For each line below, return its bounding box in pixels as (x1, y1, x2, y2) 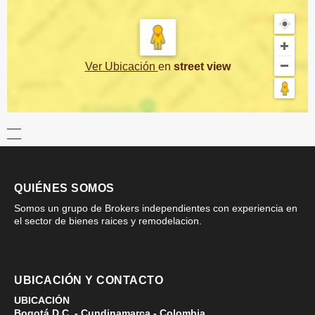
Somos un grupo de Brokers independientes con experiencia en (14, 202, 297, 214)
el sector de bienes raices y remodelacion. (14, 214, 202, 226)
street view (173, 60, 231, 72)
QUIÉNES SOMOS (14, 181, 115, 194)
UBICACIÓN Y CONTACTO (14, 274, 163, 286)
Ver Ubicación (84, 60, 158, 72)
